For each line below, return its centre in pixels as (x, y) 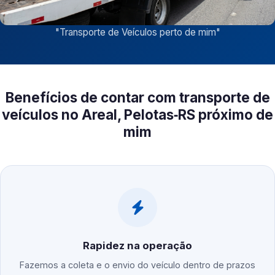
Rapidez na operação (137, 246)
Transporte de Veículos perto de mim (137, 33)
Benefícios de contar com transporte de (137, 98)
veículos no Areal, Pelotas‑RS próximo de (137, 115)
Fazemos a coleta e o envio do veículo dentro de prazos (137, 265)
